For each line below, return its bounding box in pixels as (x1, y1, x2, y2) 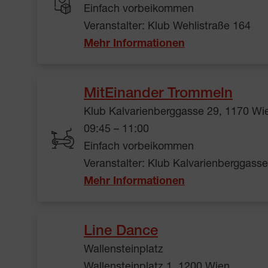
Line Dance (84, 225, 158, 240)
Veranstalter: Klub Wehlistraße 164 (84, 22, 251, 33)
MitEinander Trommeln (84, 87, 233, 102)
